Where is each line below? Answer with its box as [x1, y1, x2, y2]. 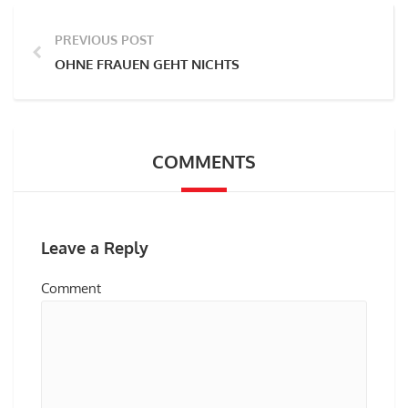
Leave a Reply [41, 237, 148, 258]
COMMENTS [152, 149, 256, 173]
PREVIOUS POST [55, 32, 154, 47]
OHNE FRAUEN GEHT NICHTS [55, 56, 240, 73]
